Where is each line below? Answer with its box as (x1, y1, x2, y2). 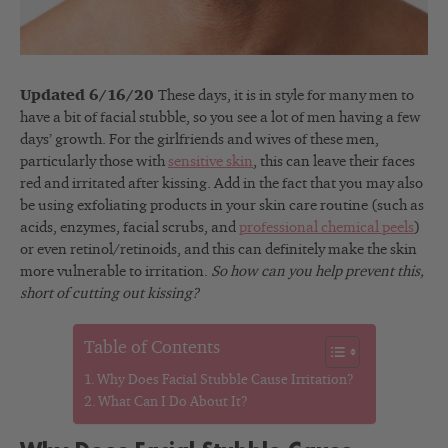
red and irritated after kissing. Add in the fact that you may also (20, 176, 423, 192)
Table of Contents (83, 339, 220, 358)
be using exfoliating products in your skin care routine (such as (20, 198, 424, 214)
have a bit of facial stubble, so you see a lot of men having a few (20, 110, 421, 126)
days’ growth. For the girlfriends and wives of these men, (20, 132, 379, 148)
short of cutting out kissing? (20, 286, 199, 302)
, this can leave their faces (253, 154, 415, 170)
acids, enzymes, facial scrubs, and (20, 220, 239, 236)
